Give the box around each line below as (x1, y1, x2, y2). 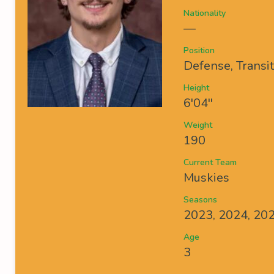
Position (183, 45, 215, 56)
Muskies (183, 169, 229, 186)
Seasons (183, 194, 217, 206)
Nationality (183, 7, 226, 19)
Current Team (183, 157, 237, 168)
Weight (183, 119, 212, 131)
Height (183, 82, 209, 94)
